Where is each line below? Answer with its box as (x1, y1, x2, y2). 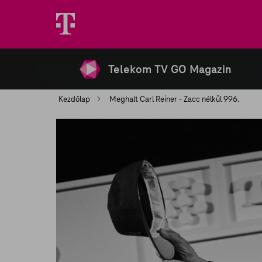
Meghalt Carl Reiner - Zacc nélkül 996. (108, 94, 239, 104)
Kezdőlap (58, 94, 90, 104)
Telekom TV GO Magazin (108, 63, 232, 76)
